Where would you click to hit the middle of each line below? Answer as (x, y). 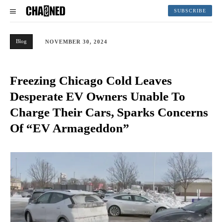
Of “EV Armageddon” (70, 128)
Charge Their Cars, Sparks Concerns (109, 112)
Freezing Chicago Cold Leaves (91, 80)
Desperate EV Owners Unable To (98, 96)
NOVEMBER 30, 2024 (76, 41)
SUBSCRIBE (190, 11)
